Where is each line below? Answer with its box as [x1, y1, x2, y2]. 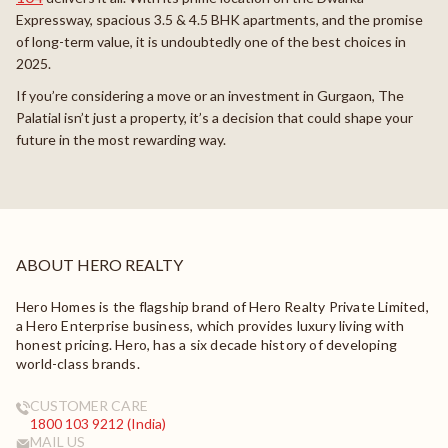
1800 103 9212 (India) [30, 415, 166, 433]
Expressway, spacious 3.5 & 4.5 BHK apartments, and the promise [16, 11, 423, 29]
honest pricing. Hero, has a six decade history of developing [16, 336, 398, 354]
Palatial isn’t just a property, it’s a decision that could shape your [16, 109, 413, 127]
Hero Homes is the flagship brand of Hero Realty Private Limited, [16, 298, 429, 316]
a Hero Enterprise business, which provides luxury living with [16, 317, 405, 335]
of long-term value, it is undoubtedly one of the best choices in [16, 33, 406, 51]
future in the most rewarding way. [16, 131, 226, 149]
